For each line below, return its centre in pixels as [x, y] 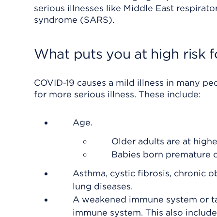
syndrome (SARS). [74, 20]
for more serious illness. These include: [117, 94]
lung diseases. [103, 186]
